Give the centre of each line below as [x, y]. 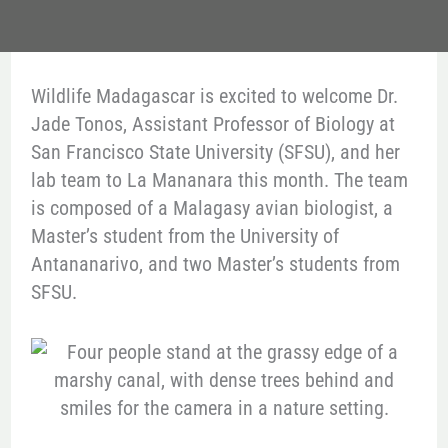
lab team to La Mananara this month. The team [219, 180]
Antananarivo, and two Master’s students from [215, 264]
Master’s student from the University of [184, 236]
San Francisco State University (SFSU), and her [215, 152]
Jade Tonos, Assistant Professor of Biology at [212, 124]
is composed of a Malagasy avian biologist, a [211, 208]
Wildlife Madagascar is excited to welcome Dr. [214, 96]
